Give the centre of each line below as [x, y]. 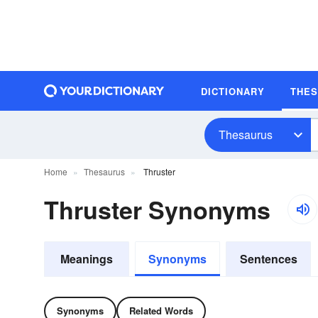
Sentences [268, 259]
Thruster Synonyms [157, 209]
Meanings [87, 259]
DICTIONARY [233, 91]
